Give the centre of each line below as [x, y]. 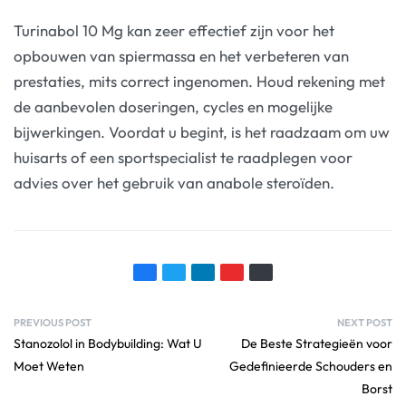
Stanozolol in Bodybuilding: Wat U [108, 344]
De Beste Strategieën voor [317, 344]
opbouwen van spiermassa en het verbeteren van [181, 56]
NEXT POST [365, 323]
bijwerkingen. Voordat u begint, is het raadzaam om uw [202, 132]
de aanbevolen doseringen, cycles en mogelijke [173, 106]
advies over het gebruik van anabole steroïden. [174, 183]
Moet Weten [49, 367]
